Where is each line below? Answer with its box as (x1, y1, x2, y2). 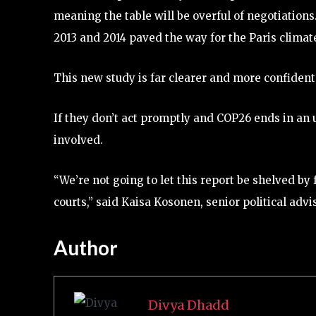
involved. (54, 133, 103, 147)
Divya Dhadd (147, 297, 229, 314)
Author (54, 235, 118, 260)
